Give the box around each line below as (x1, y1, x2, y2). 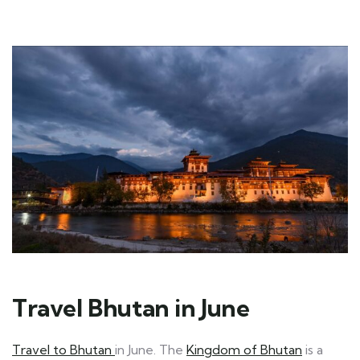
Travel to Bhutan (12, 341, 115, 358)
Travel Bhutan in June (12, 292, 250, 323)
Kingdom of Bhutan (186, 341, 302, 358)
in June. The (115, 341, 186, 358)
